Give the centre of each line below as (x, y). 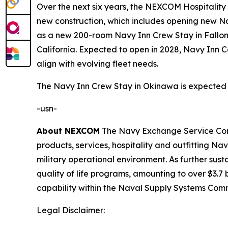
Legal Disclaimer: (71, 210)
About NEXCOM (68, 131)
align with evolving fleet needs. (97, 63)
